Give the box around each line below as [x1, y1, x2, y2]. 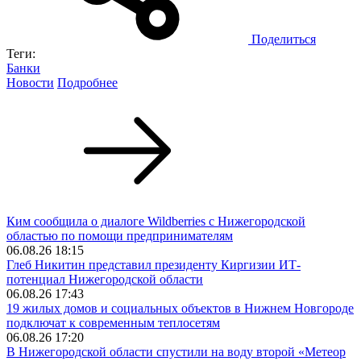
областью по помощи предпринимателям [6, 228, 233, 243]
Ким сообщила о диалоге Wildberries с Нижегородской [6, 214, 305, 228]
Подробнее [57, 75, 118, 89]
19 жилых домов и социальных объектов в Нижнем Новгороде [6, 301, 354, 315]
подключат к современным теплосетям [6, 315, 220, 330]
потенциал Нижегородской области [6, 272, 203, 286]
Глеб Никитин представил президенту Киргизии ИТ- [6, 257, 301, 272]
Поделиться [251, 31, 316, 46]
